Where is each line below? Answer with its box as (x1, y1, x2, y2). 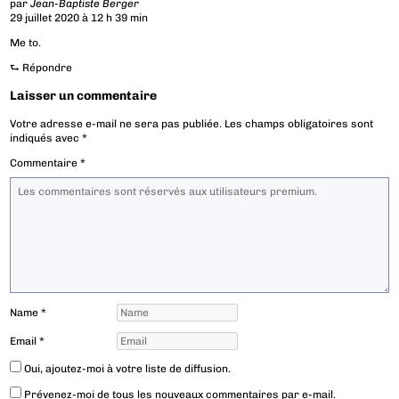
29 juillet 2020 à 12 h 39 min (10, 12, 149, 25)
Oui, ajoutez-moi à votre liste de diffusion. (21, 362, 232, 376)
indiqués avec (10, 132, 83, 145)
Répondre (22, 61, 73, 75)
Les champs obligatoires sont (224, 118, 374, 131)
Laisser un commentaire (10, 88, 158, 104)
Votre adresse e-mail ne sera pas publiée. (10, 118, 223, 131)
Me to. (10, 37, 42, 50)
